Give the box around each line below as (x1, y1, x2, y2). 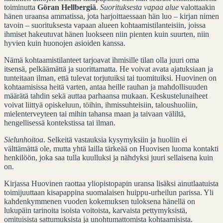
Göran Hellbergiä (37, 2, 96, 11)
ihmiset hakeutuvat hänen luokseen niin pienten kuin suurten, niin (4, 29, 209, 38)
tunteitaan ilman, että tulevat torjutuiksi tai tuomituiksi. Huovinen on (4, 73, 217, 82)
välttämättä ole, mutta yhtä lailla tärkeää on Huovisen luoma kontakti (4, 144, 219, 153)
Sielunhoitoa (4, 135, 43, 144)
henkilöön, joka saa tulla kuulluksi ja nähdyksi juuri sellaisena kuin (4, 153, 213, 162)
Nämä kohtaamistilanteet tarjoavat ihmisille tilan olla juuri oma (4, 55, 199, 64)
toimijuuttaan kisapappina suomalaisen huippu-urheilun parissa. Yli (4, 188, 214, 197)
